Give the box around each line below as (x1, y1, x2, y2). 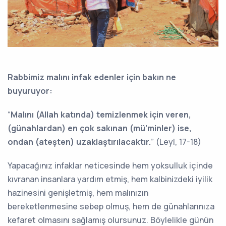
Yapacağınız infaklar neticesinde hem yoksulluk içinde (8, 160, 213, 172)
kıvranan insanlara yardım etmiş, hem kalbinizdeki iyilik (8, 174, 212, 185)
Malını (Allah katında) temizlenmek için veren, (11, 109, 191, 121)
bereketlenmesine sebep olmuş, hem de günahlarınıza (8, 201, 214, 212)
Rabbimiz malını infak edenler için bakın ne (8, 72, 176, 83)
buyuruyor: (8, 85, 52, 97)
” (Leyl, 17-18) (151, 136, 201, 148)
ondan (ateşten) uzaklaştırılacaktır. (8, 136, 151, 148)
